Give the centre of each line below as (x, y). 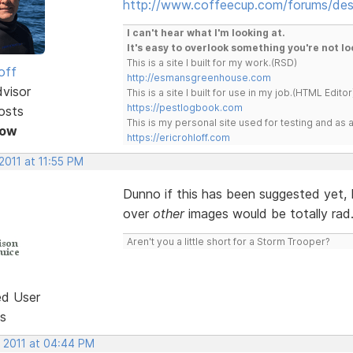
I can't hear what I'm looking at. (206, 32)
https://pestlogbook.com (184, 107)
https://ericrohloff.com (178, 137)
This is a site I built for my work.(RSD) (212, 62)
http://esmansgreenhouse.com (199, 77)
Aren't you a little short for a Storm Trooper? (228, 241)
